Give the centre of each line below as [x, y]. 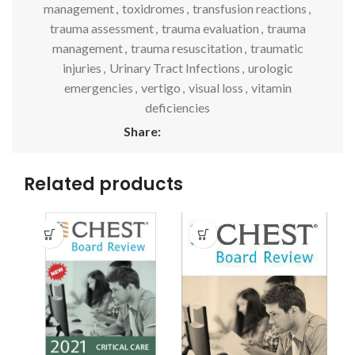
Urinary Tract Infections [174, 68]
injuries [82, 68]
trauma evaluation [210, 28]
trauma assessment [101, 28]
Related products [103, 184]
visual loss [216, 88]
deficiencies [177, 107]
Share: [142, 131]
